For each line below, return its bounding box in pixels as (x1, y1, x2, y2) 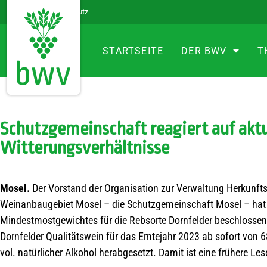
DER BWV (181, 45, 227, 57)
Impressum (6, 7, 45, 16)
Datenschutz (45, 7, 88, 16)
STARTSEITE (103, 45, 164, 57)
